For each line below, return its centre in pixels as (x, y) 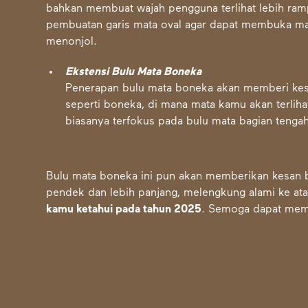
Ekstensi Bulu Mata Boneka (134, 73)
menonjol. (75, 42)
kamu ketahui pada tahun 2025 (124, 210)
